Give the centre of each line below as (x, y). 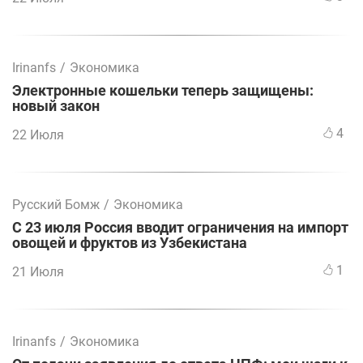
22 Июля (38, 135)
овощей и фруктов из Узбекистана (130, 243)
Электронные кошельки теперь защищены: (163, 91)
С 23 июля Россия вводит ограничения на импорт (180, 228)
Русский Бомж (56, 205)
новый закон (56, 107)
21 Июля (38, 272)
